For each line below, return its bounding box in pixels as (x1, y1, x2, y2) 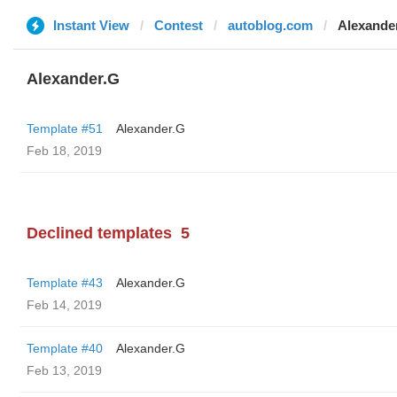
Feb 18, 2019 (27, 144, 102, 158)
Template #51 (27, 121, 103, 136)
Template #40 (27, 341, 103, 355)
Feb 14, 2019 (27, 298, 102, 312)
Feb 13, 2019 (27, 363, 102, 378)
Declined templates (27, 224, 172, 242)
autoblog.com (228, 18, 313, 33)
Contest (154, 18, 203, 33)
